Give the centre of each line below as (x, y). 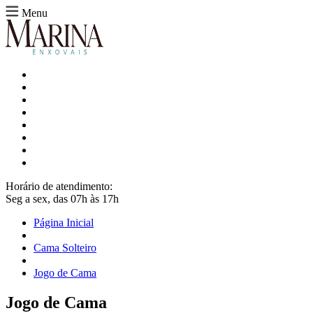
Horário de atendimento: (59, 186)
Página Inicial (64, 223)
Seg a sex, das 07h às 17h (62, 199)
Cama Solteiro (65, 248)
